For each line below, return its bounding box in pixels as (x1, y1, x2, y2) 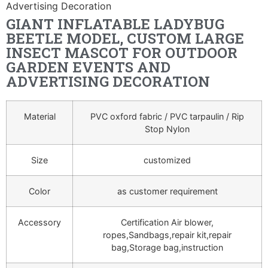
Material (23, 111, 56, 122)
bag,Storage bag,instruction (111, 242, 223, 253)
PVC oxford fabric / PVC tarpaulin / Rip (90, 111, 244, 122)
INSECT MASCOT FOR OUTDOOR (6, 43, 237, 63)
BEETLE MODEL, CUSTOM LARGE (6, 29, 244, 48)
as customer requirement (117, 186, 218, 197)
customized (144, 155, 191, 166)
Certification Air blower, (121, 217, 214, 228)
